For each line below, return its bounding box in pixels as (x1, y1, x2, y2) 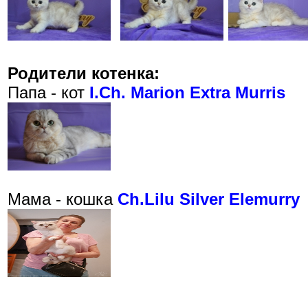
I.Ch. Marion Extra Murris (89, 83, 285, 102)
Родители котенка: (8, 64, 159, 83)
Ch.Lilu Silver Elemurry (118, 190, 300, 209)
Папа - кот (8, 83, 89, 102)
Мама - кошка (8, 190, 118, 209)
